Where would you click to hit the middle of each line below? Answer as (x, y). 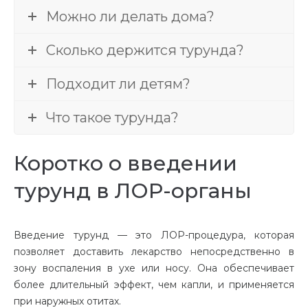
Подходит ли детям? (118, 84)
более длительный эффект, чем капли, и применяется (154, 285)
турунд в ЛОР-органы (133, 191)
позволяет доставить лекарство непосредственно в (154, 252)
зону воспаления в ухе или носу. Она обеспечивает (154, 268)
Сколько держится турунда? (145, 51)
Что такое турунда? (112, 118)
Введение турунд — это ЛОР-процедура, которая (154, 235)
